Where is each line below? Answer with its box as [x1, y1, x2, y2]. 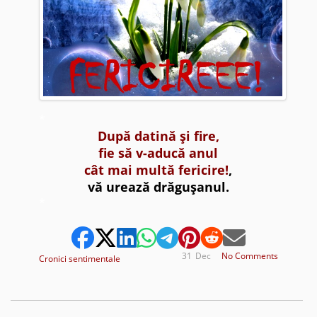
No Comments [221, 249, 279, 262]
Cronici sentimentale [38, 252, 120, 265]
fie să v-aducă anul [98, 144, 219, 161]
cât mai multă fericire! [84, 161, 229, 178]
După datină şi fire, [97, 127, 219, 144]
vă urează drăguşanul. [87, 178, 229, 195]
